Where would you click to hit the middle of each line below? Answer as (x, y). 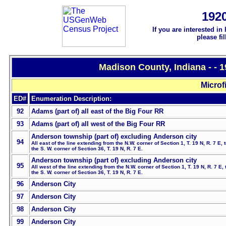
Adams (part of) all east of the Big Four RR (97, 111)
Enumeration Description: (71, 99)
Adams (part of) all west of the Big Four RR (98, 124)
